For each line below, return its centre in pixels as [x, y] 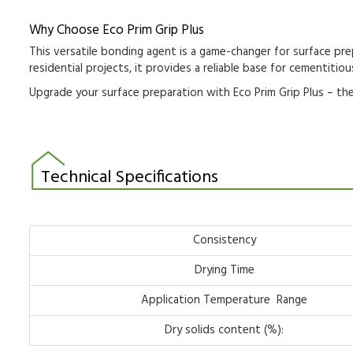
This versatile [65, 52]
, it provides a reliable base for [209, 69]
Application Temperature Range [224, 301]
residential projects [79, 69]
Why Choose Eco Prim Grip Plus [117, 30]
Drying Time [224, 271]
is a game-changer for [235, 52]
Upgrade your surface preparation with [131, 93]
